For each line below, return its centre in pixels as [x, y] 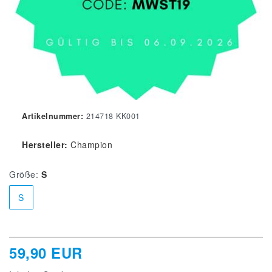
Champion [91, 145]
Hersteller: [45, 145]
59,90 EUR [46, 253]
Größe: [24, 175]
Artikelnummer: [53, 116]
